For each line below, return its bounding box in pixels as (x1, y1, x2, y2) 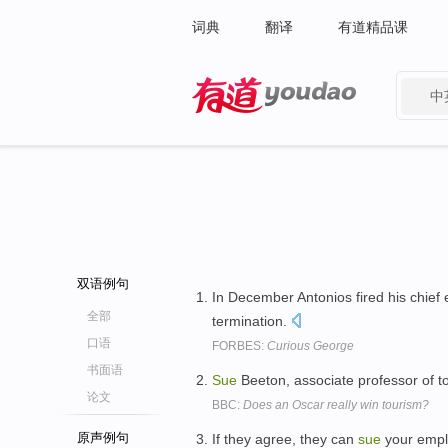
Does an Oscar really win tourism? (243, 397, 429, 412)
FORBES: (212, 339, 267, 353)
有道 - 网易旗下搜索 (192, 118, 317, 134)
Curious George (267, 339, 354, 353)
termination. (212, 313, 291, 329)
